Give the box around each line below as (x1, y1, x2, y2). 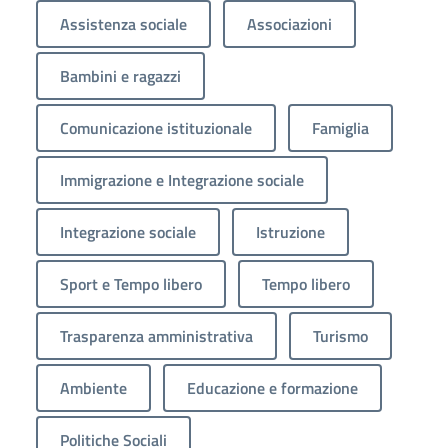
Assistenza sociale (60, 12, 187, 37)
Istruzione (256, 220, 325, 245)
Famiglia (312, 116, 369, 141)
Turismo (313, 324, 368, 349)
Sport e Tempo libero (60, 272, 202, 297)
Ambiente (60, 376, 127, 401)
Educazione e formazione (187, 376, 358, 401)
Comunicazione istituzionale (60, 116, 252, 141)
